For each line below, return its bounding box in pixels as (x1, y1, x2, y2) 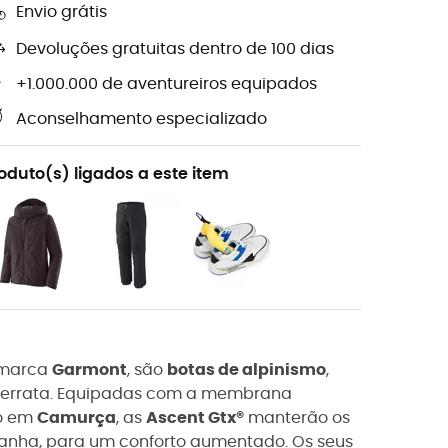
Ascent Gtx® (146, 410, 244, 427)
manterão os (244, 410, 350, 427)
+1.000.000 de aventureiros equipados (16, 76, 317, 93)
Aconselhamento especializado (16, 110, 267, 127)
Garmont (52, 362, 127, 379)
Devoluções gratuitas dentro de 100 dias (16, 41, 334, 58)
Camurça (37, 410, 116, 427)
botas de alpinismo (167, 362, 326, 379)
